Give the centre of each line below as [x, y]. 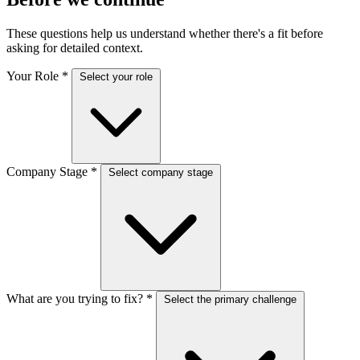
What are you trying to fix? [76, 299]
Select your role [116, 77]
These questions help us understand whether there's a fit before [165, 34]
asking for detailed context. [75, 48]
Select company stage [161, 173]
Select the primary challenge [230, 300]
